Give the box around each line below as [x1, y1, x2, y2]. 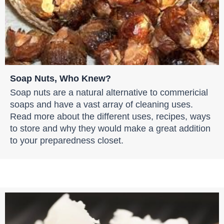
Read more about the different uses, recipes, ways [10, 111, 210, 122]
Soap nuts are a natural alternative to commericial [10, 87, 208, 98]
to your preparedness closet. [10, 135, 123, 146]
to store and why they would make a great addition [10, 123, 210, 134]
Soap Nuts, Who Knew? [10, 73, 111, 84]
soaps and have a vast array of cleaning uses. [10, 99, 193, 110]
